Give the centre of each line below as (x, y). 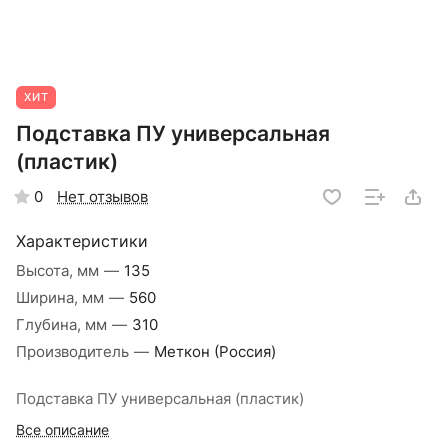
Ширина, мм (62, 298)
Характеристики (82, 242)
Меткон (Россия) (215, 352)
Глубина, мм (63, 325)
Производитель (74, 352)
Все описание (62, 430)
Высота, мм (59, 271)
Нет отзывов (102, 196)
